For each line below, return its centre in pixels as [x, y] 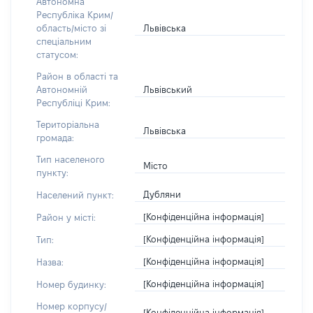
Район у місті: [66, 217]
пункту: [52, 173]
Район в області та [77, 76]
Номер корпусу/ [72, 306]
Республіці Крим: [73, 103]
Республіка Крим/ [75, 15]
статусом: [57, 54]
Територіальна [68, 124]
